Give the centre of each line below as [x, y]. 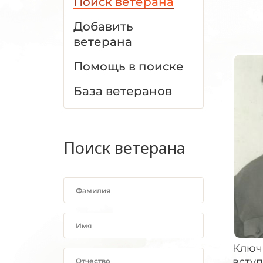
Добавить [103, 26]
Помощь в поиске [129, 66]
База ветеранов [123, 91]
